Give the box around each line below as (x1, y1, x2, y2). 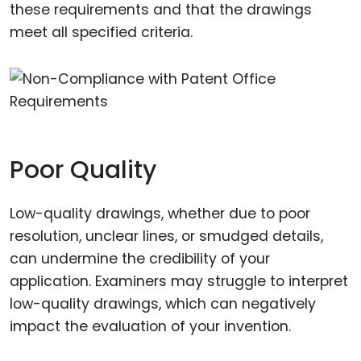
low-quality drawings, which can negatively (10, 294, 316, 314)
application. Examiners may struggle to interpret (10, 272, 348, 292)
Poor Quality (10, 152, 156, 187)
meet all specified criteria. (10, 22, 193, 42)
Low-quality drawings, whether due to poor (10, 204, 310, 224)
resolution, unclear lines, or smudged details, (10, 226, 323, 247)
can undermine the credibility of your (10, 249, 270, 269)
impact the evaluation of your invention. (10, 317, 291, 337)
